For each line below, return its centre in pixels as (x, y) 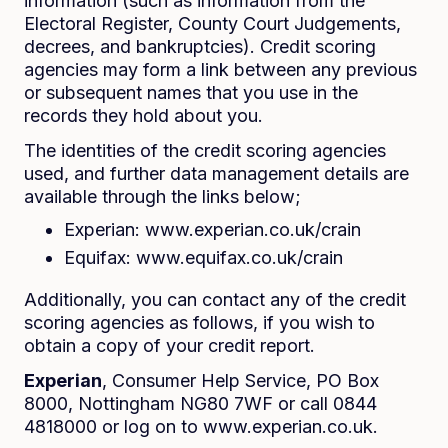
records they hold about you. (143, 115)
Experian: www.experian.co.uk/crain (212, 229)
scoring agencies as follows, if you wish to (199, 322)
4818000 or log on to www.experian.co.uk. (201, 426)
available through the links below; (162, 196)
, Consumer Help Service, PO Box (240, 380)
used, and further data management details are (216, 173)
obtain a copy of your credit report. (169, 345)
